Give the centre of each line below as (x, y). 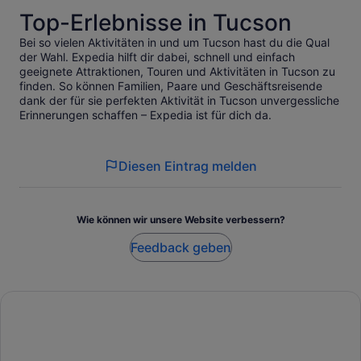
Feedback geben (180, 248)
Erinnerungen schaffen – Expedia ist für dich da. (145, 115)
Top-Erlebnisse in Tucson (156, 23)
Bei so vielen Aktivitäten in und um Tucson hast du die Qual (174, 43)
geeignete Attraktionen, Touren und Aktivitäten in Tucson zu (177, 72)
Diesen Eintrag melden (188, 166)
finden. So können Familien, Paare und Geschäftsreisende (171, 86)
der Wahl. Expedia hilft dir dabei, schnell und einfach (157, 57)
